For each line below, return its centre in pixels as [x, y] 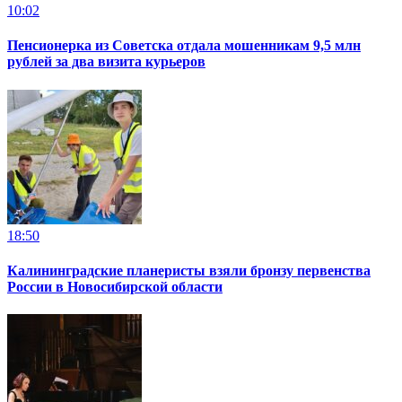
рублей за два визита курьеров [106, 62]
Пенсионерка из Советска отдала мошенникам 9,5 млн [184, 46]
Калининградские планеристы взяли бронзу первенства [189, 270]
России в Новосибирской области [115, 286]
